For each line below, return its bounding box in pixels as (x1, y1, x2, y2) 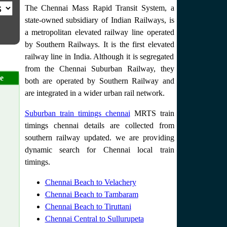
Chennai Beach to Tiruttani (45, 202, 131, 211)
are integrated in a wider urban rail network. (24, 89, 165, 97)
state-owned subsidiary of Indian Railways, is (24, 16, 174, 24)
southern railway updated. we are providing (24, 133, 174, 142)
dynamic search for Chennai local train (24, 145, 174, 154)
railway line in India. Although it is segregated (24, 52, 174, 61)
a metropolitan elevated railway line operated (24, 28, 174, 36)
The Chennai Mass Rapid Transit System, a (24, 4, 174, 12)
